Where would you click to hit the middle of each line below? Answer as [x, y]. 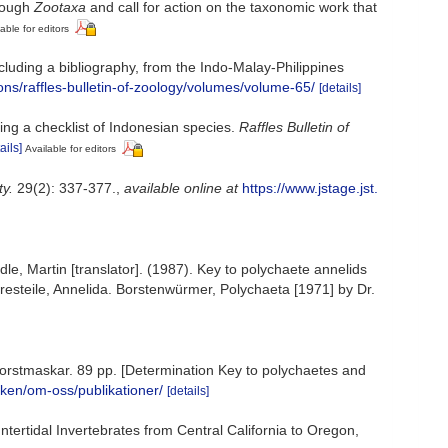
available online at [181, 188]
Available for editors [70, 149]
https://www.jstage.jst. [310, 188]
